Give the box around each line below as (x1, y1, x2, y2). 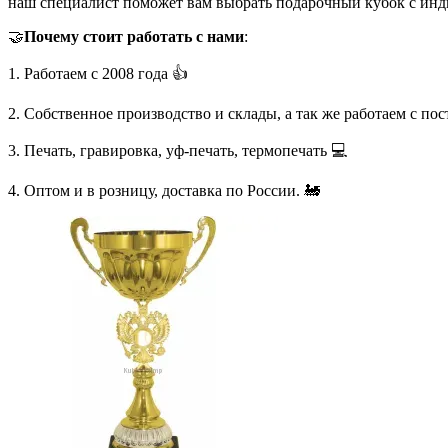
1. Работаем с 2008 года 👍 (8, 64, 188, 82)
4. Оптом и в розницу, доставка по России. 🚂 (8, 181, 320, 199)
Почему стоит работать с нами (24, 27, 244, 45)
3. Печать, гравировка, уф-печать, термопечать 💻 (8, 141, 347, 159)
